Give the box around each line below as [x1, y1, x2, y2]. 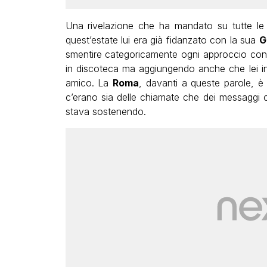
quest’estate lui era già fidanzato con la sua [65, 34, 259, 46]
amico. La [65, 77, 113, 89]
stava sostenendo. [65, 105, 146, 118]
